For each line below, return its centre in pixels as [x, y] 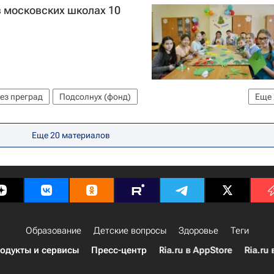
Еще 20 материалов [71, 135]
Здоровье [198, 231]
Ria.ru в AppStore [195, 250]
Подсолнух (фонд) [95, 97]
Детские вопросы [130, 231]
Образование [53, 231]
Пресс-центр [119, 250]
